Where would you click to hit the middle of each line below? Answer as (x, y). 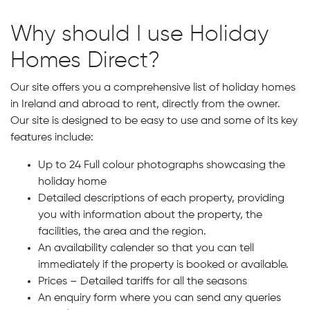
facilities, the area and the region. (122, 232)
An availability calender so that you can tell (146, 248)
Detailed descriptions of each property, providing (161, 199)
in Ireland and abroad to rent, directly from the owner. (145, 104)
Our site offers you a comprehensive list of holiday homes (153, 88)
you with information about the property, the (150, 215)
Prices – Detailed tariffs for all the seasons (143, 282)
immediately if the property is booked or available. (163, 265)
